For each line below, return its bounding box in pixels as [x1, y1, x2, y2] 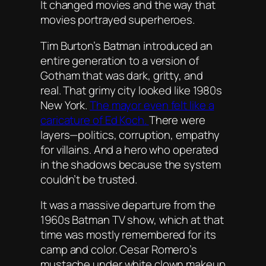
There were [148, 112, 205, 128]
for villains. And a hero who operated [40, 141, 219, 157]
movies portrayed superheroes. [40, 12, 195, 28]
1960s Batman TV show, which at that [40, 212, 224, 228]
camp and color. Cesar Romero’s [40, 242, 197, 258]
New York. [40, 97, 90, 113]
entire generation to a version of [40, 52, 199, 68]
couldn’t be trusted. [40, 171, 137, 187]
